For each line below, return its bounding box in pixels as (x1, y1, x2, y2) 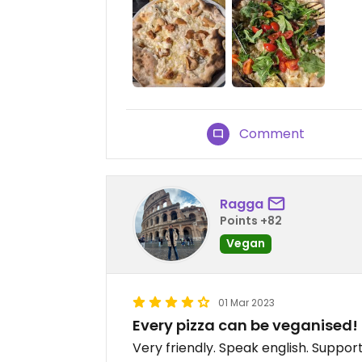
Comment (239, 124, 305, 143)
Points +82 (220, 213, 282, 229)
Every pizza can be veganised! (133, 314, 358, 335)
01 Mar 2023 (218, 295, 275, 309)
